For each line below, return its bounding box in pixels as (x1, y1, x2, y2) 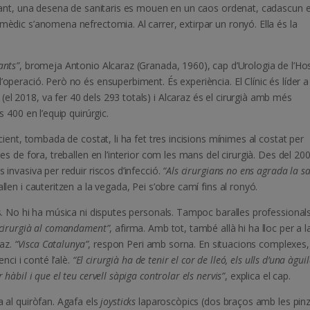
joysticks (100, 295, 136, 309)
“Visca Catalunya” (14, 237, 89, 251)
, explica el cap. (225, 269, 291, 283)
